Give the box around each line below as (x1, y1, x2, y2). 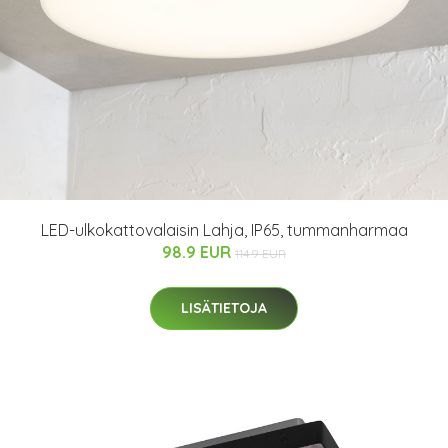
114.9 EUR (235, 246, 286, 261)
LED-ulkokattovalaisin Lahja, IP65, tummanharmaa (40, 220, 408, 240)
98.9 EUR (162, 242, 235, 262)
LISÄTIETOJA (181, 299, 267, 317)
